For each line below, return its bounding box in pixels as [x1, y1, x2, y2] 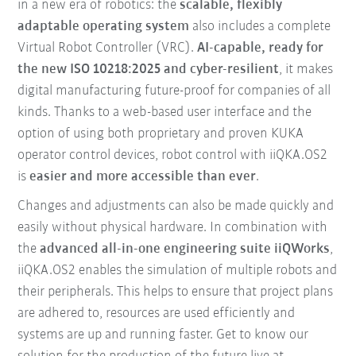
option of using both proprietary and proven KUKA [17, 126, 304, 142]
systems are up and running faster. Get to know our [17, 327, 309, 343]
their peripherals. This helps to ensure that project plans [17, 284, 334, 300]
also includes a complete [189, 19, 331, 35]
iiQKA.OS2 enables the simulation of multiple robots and [17, 263, 338, 279]
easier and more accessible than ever [29, 169, 257, 185]
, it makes [279, 62, 334, 78]
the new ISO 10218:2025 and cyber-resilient [17, 62, 280, 78]
